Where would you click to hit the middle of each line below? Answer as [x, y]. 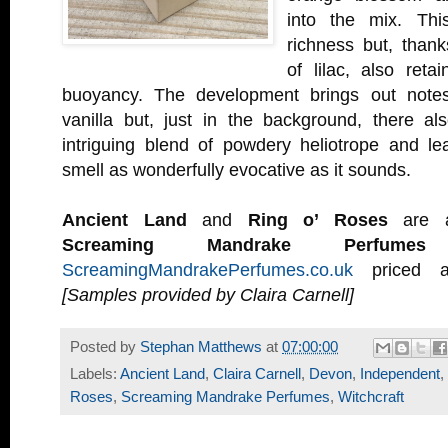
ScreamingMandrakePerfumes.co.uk [207, 269]
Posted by [105, 346]
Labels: [95, 374]
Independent [400, 374]
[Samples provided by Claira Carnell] [208, 294]
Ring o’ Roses [317, 219]
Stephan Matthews [201, 346]
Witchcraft [371, 397]
